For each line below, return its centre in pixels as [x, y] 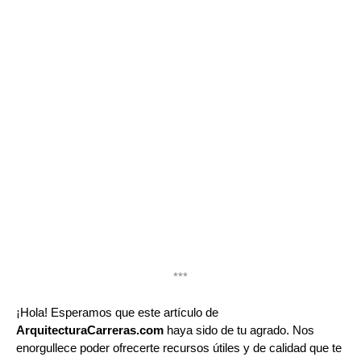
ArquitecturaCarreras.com [90, 330]
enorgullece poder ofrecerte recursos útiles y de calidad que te [179, 348]
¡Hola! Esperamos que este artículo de [117, 313]
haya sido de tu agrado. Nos [239, 330]
